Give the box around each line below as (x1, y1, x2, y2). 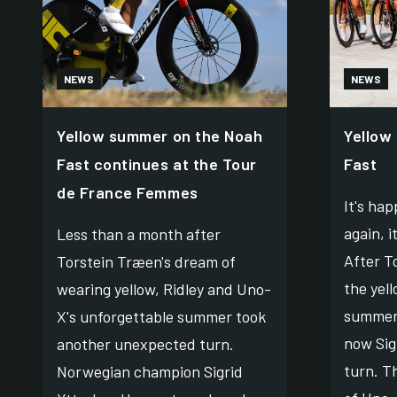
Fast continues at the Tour (57, 153, 258, 174)
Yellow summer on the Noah (57, 125, 263, 145)
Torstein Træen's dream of (57, 251, 236, 271)
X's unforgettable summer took (57, 306, 266, 326)
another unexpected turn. (57, 333, 234, 354)
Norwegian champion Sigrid (57, 361, 243, 381)
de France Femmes (57, 182, 198, 202)
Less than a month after (57, 223, 221, 244)
